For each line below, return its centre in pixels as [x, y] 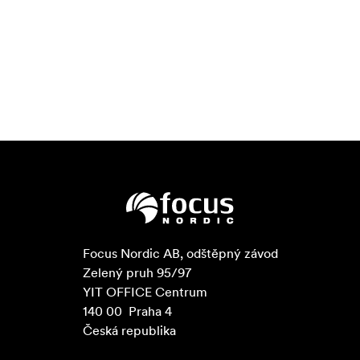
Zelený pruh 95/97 [137, 273]
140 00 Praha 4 [127, 311]
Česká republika [129, 331]
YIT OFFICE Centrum [145, 292]
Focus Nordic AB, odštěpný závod [180, 254]
